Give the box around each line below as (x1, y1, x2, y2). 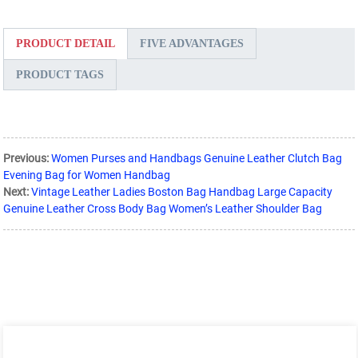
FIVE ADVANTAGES (140, 38, 245, 50)
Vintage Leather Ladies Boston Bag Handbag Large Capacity (31, 185, 333, 199)
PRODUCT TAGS (16, 69, 105, 82)
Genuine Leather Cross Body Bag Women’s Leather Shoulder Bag (3, 202, 323, 216)
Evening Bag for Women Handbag (3, 169, 171, 182)
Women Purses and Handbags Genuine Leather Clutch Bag (51, 152, 343, 165)
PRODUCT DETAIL (16, 38, 116, 50)
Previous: (3, 152, 50, 165)
